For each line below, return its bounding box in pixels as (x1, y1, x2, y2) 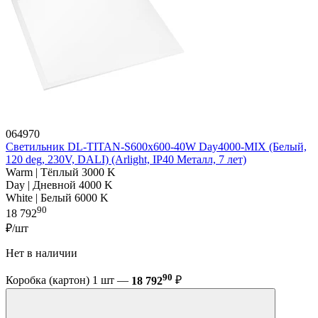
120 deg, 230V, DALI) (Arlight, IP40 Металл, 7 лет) (6, 153, 246, 165)
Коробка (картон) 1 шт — (6, 274, 131, 287)
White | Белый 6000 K (6, 191, 109, 204)
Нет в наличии (6, 247, 80, 260)
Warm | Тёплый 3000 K (6, 165, 116, 178)
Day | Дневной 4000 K (6, 178, 113, 191)
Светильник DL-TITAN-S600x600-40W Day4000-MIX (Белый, (6, 140, 307, 153)
